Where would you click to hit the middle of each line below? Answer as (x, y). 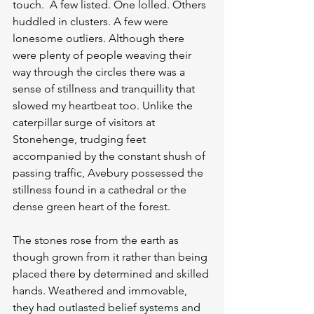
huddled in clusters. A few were (92, 21)
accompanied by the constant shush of (110, 156)
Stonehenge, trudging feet (81, 139)
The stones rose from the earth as (97, 240)
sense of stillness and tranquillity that (105, 89)
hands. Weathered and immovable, (101, 291)
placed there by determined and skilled (112, 274)
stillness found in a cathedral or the (101, 190)
